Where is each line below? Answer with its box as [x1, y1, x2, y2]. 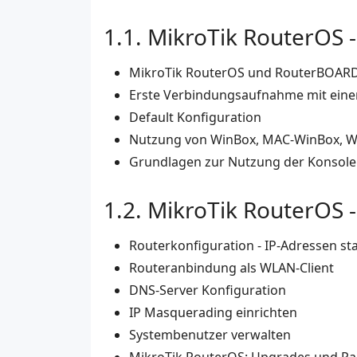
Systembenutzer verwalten [129, 326, 291, 344]
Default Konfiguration [129, 108, 261, 127]
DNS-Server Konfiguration [129, 281, 286, 300]
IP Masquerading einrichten [129, 304, 297, 322]
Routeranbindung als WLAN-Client [129, 259, 334, 277]
